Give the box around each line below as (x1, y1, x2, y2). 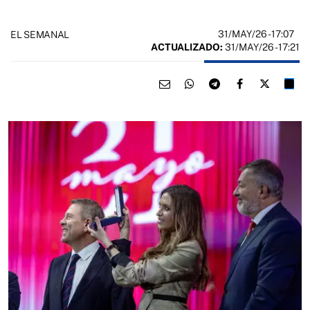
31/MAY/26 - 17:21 (223, 42, 300, 53)
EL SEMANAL (10, 28, 70, 40)
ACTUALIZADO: (151, 42, 223, 53)
